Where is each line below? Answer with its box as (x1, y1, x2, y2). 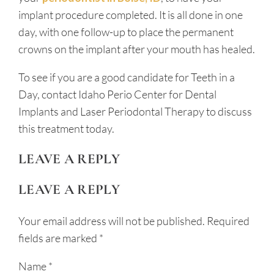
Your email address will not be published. (18, 214, 205, 228)
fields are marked (18, 231, 99, 245)
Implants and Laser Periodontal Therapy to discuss (18, 105, 252, 119)
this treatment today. (18, 122, 114, 136)
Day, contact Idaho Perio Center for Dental (18, 87, 217, 102)
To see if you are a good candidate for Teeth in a (18, 70, 235, 84)
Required (205, 214, 250, 228)
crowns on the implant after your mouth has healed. (18, 42, 255, 56)
